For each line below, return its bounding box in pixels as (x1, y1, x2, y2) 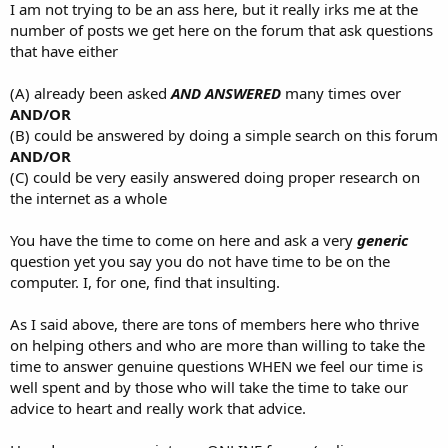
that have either (10, 40, 118, 61)
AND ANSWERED (171, 82, 281, 103)
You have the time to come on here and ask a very (10, 229, 357, 250)
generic (357, 229, 408, 250)
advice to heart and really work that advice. (10, 397, 306, 418)
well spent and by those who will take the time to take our (10, 376, 408, 397)
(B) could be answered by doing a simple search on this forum (10, 124, 438, 145)
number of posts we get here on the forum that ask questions (10, 19, 433, 40)
